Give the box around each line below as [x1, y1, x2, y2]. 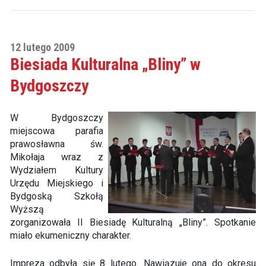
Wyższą [9, 204, 44, 215]
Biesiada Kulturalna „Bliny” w [9, 55, 201, 74]
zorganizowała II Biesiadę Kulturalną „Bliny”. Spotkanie [9, 217, 256, 228]
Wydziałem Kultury [9, 164, 104, 176]
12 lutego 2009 [9, 41, 75, 53]
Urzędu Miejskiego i [9, 178, 104, 189]
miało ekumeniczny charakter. [9, 230, 131, 241]
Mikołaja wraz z [9, 151, 104, 163]
